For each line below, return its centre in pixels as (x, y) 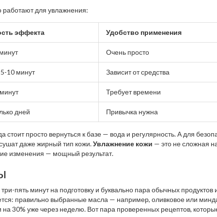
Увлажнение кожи (123, 144)
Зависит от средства (138, 72)
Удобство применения (144, 32)
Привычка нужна (132, 112)
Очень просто (128, 52)
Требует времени (133, 92)
